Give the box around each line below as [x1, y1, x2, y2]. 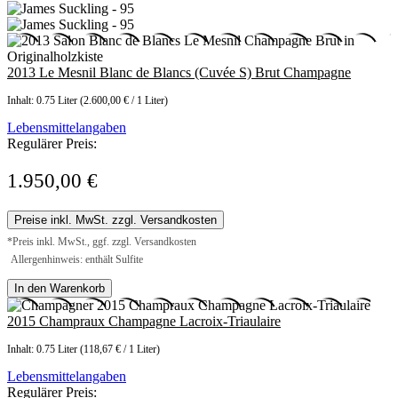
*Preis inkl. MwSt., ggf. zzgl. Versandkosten [7, 235, 196, 249]
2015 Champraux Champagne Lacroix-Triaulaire [7, 314, 281, 330]
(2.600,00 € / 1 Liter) [80, 94, 168, 107]
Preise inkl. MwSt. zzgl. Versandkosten [14, 213, 217, 227]
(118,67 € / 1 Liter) [80, 343, 160, 356]
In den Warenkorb [14, 282, 105, 296]
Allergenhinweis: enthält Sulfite [11, 253, 143, 267]
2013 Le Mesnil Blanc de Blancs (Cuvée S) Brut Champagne [7, 65, 351, 81]
